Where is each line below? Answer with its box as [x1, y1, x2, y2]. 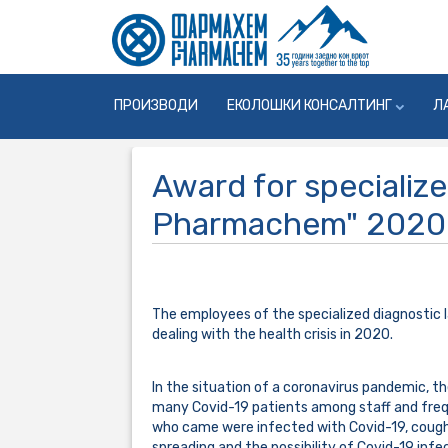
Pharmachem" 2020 [152, 205, 446, 244]
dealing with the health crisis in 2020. [152, 326, 393, 344]
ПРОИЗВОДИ [114, 97, 198, 115]
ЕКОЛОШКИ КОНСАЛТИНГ [227, 97, 392, 115]
